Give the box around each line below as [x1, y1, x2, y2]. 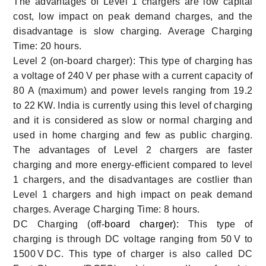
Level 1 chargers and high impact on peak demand [13, 189, 253, 199]
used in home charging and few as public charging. [13, 129, 253, 140]
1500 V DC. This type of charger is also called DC [13, 248, 253, 259]
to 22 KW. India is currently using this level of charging [13, 100, 253, 110]
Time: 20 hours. [13, 40, 82, 51]
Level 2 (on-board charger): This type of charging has [13, 55, 253, 66]
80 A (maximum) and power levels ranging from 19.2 [13, 85, 253, 96]
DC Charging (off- [13, 218, 105, 229]
